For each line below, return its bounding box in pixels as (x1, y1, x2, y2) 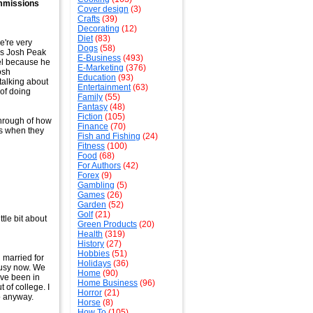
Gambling (78, 180, 115, 190)
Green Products (78, 219, 137, 229)
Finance (78, 122, 108, 131)
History (78, 239, 104, 249)
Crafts (78, 14, 100, 24)
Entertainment (78, 82, 131, 92)
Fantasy (78, 102, 108, 112)
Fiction (78, 112, 103, 122)
